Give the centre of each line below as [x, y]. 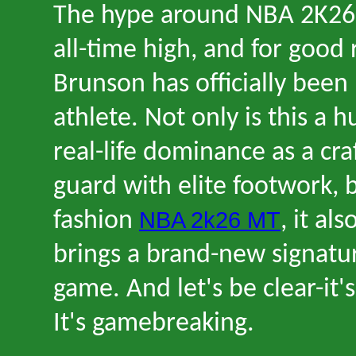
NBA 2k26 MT [210, 220]
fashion [96, 221]
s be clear [264, 290]
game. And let [130, 290]
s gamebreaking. [165, 324]
